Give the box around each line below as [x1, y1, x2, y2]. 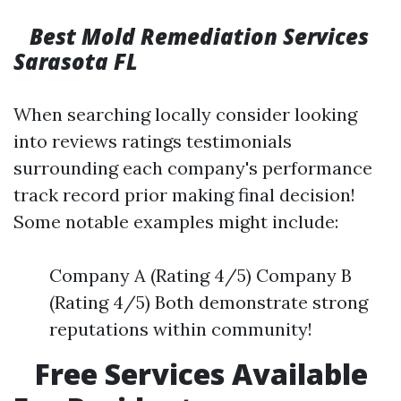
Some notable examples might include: [13, 210, 338, 233]
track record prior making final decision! [13, 183, 355, 206]
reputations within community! [49, 318, 312, 340]
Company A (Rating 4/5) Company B [49, 264, 352, 286]
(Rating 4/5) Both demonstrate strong [49, 291, 368, 313]
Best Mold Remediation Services [24, 21, 369, 51]
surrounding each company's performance [13, 157, 372, 179]
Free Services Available [28, 354, 368, 393]
